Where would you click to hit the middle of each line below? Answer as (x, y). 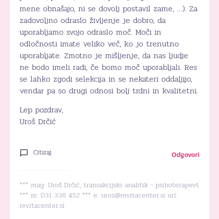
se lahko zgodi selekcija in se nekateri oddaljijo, (106, 79)
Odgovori (186, 154)
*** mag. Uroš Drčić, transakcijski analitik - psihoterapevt (109, 185)
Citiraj (42, 153)
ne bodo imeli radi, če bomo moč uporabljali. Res (108, 67)
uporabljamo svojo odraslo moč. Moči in (90, 32)
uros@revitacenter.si (133, 195)
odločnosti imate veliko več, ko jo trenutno (99, 44)
